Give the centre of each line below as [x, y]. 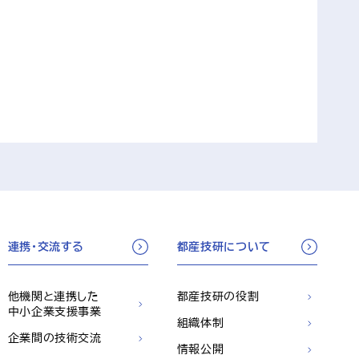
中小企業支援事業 [54, 312]
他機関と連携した [53, 296]
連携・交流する [46, 247]
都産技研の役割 [218, 296]
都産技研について [224, 247]
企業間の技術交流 [54, 338]
